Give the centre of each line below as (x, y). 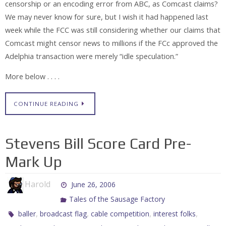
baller (27, 213)
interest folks (175, 213)
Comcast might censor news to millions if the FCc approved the (111, 43)
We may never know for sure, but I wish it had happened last (107, 17)
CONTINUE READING (46, 103)
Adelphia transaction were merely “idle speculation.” (92, 56)
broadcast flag (64, 213)
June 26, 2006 (94, 184)
